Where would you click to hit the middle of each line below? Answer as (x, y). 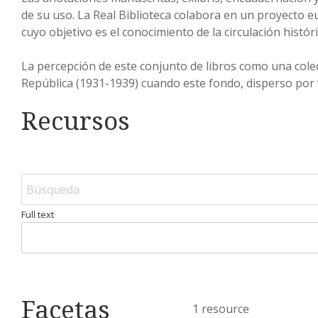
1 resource (220, 308)
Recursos (76, 120)
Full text (38, 214)
